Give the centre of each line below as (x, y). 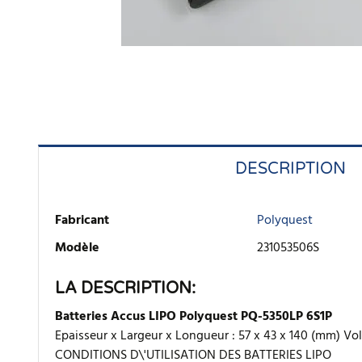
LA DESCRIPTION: (125, 288)
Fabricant (82, 221)
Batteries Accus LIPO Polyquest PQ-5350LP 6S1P (194, 317)
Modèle (77, 248)
